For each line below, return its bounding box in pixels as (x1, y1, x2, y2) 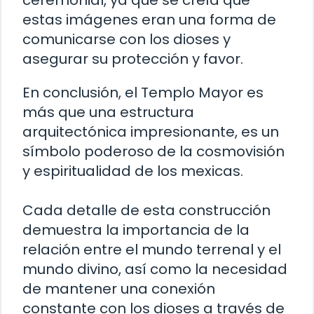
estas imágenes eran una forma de (22, 9, 276, 29)
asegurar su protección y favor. (22, 48, 243, 69)
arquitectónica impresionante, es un (22, 121, 279, 142)
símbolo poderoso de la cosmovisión (22, 141, 285, 161)
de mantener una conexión (22, 278, 215, 299)
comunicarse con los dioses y (22, 29, 231, 49)
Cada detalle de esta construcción (22, 200, 271, 220)
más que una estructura (22, 102, 194, 122)
